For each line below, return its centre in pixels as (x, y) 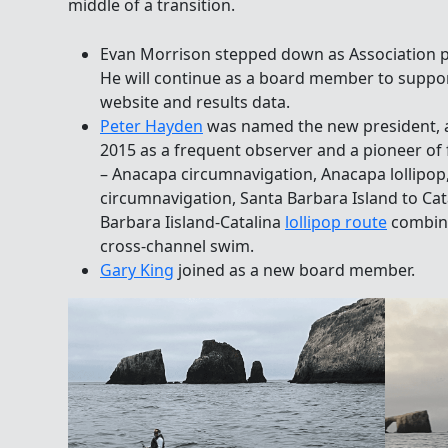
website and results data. (195, 102)
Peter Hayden (151, 126)
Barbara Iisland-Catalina (192, 222)
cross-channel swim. (177, 246)
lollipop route (336, 222)
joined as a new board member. (294, 270)
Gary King (137, 270)
